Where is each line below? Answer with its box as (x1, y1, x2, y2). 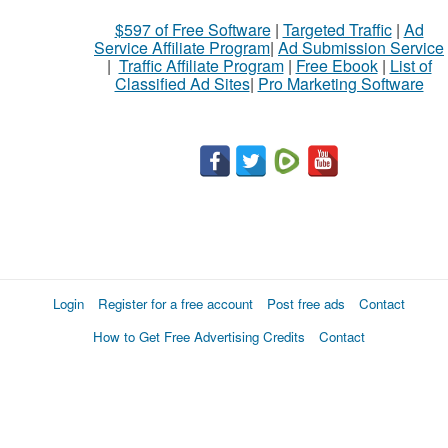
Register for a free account (98, 294, 253, 313)
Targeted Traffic (282, 18, 392, 41)
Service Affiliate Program (94, 36, 270, 59)
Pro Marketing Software (257, 72, 424, 95)
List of (389, 54, 432, 77)
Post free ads (267, 294, 345, 313)
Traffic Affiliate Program (118, 54, 284, 77)
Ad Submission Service (278, 36, 444, 59)
